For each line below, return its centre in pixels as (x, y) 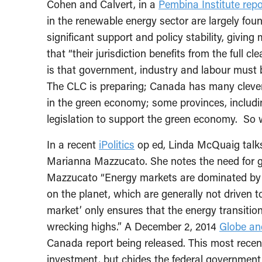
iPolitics (117, 145)
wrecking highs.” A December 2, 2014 (133, 227)
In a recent (73, 145)
